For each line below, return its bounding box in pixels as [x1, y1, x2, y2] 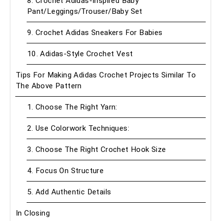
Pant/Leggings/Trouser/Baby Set [27, 7, 143, 16]
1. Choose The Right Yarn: [27, 103, 120, 112]
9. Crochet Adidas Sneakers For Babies [27, 28, 163, 37]
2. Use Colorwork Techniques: [27, 124, 129, 133]
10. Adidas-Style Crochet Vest [27, 49, 135, 59]
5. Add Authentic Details [27, 187, 111, 197]
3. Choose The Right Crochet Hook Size [27, 145, 166, 154]
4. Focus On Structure [27, 166, 104, 176]
